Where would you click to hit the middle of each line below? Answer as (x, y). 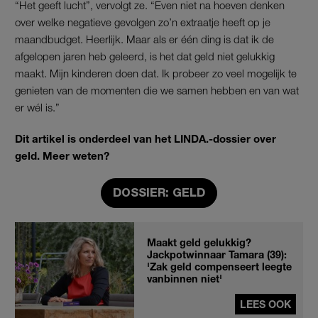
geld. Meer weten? (62, 155)
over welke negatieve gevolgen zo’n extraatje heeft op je (143, 22)
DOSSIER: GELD (159, 192)
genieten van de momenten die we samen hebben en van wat (157, 90)
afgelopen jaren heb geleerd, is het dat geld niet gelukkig (145, 56)
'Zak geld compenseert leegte (219, 266)
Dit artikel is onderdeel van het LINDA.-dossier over (146, 138)
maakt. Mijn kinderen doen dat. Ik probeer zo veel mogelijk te (156, 73)
